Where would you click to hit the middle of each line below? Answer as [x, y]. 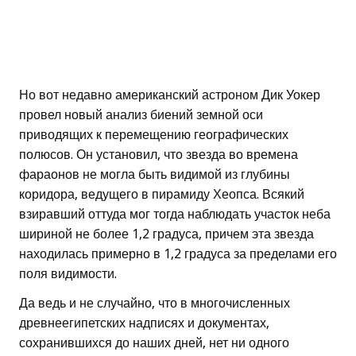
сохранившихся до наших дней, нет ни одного [154, 343]
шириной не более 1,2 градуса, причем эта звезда [166, 234]
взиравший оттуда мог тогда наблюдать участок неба [175, 215]
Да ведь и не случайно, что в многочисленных [155, 304]
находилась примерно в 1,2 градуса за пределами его [178, 254]
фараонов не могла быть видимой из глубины [155, 175]
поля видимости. [68, 274]
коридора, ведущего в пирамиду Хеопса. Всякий [162, 195]
